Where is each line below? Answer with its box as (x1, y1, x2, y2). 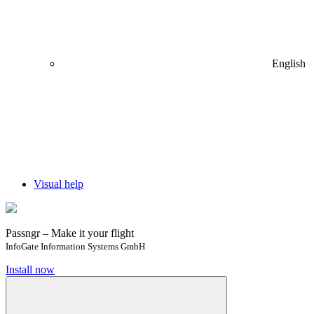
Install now (6, 264, 55, 275)
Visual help (34, 178, 83, 190)
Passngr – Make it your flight (6, 227, 134, 239)
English (272, 57, 306, 69)
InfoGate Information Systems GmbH (6, 241, 145, 252)
